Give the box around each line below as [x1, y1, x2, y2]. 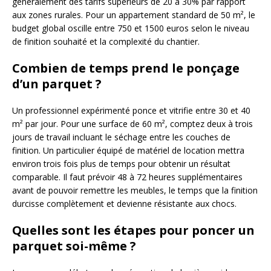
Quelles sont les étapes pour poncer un [12, 221, 255, 238]
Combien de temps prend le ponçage [12, 59, 240, 76]
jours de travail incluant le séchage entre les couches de [12, 131, 230, 143]
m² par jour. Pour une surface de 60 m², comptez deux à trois [12, 117, 253, 129]
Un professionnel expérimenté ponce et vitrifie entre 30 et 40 [12, 104, 250, 116]
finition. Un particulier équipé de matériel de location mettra [12, 144, 244, 156]
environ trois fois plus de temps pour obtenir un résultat [12, 157, 230, 169]
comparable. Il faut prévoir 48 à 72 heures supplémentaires [12, 171, 243, 183]
